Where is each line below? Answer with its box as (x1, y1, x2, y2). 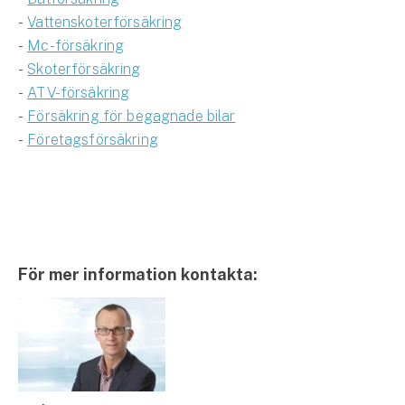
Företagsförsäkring (27, 130, 158, 148)
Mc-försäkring (27, 36, 125, 54)
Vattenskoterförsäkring (27, 13, 183, 31)
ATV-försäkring (27, 83, 130, 101)
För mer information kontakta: (18, 264, 258, 284)
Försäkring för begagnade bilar (27, 107, 236, 125)
